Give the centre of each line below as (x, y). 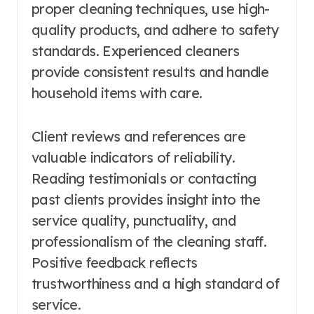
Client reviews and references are (139, 137)
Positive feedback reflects (115, 263)
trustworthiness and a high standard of (156, 284)
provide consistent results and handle (150, 72)
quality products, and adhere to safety (156, 30)
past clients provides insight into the (146, 200)
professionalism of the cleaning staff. (149, 242)
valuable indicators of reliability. (133, 158)
